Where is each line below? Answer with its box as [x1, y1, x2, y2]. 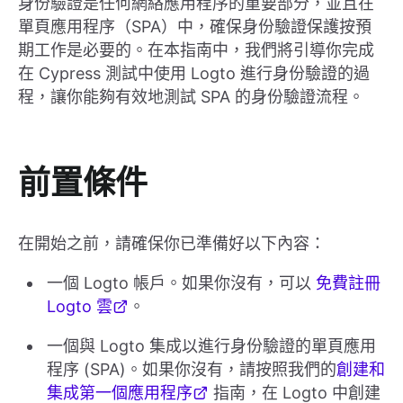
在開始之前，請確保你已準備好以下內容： [18, 234, 326, 254]
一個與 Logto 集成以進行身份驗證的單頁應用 [47, 336, 376, 356]
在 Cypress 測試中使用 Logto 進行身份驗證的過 [18, 64, 370, 84]
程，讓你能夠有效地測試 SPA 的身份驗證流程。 [18, 87, 364, 107]
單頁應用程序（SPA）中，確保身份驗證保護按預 [18, 17, 372, 37]
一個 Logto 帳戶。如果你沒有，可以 [47, 273, 316, 293]
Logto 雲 [47, 297, 112, 317]
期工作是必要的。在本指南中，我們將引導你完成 [18, 40, 374, 60]
